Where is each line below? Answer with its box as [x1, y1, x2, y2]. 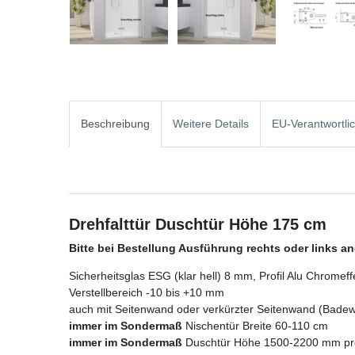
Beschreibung [81, 117, 150, 131]
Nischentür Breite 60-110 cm [182, 319, 328, 332]
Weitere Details [173, 117, 249, 131]
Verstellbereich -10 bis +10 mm [69, 285, 224, 299]
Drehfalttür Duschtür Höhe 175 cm [69, 215, 326, 233]
